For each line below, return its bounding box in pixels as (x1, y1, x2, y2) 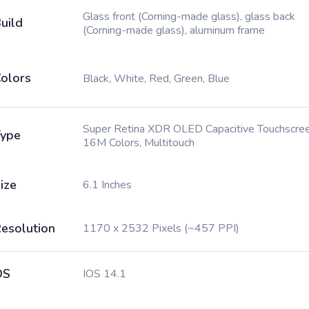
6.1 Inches (83, 177, 132, 192)
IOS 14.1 (83, 266, 126, 281)
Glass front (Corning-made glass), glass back (83, 9, 295, 24)
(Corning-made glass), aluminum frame (83, 23, 265, 38)
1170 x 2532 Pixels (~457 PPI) (83, 221, 239, 236)
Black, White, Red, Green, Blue (83, 71, 230, 86)
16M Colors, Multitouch (83, 135, 195, 150)
